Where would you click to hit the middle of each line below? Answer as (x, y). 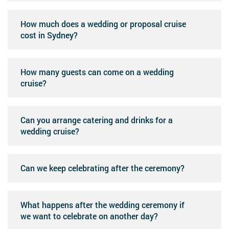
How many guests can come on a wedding (97, 72)
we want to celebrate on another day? (89, 216)
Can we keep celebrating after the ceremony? (102, 168)
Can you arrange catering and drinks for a (97, 120)
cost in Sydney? (49, 35)
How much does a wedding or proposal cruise (103, 24)
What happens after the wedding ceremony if (102, 204)
